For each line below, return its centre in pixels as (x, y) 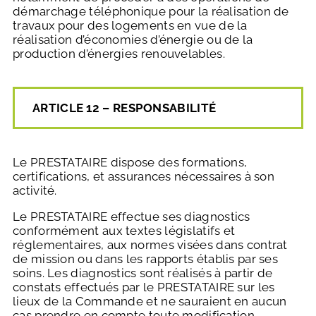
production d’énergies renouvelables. (119, 54)
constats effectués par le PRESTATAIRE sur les (144, 287)
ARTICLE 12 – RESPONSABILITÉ (124, 108)
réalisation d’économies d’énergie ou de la (133, 40)
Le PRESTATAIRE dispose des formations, (130, 163)
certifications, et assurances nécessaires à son (144, 177)
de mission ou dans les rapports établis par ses (146, 259)
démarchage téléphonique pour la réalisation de (151, 12)
